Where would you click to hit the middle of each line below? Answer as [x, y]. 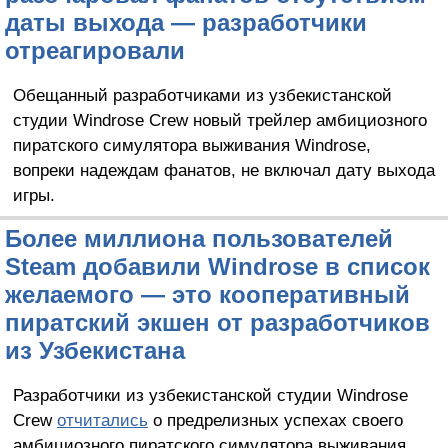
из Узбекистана [95, 351]
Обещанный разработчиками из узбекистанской [202, 95]
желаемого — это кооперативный [207, 295]
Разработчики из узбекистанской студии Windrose [210, 395]
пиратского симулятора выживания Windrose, [191, 145]
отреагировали [95, 51]
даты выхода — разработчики [186, 23]
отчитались [102, 420]
